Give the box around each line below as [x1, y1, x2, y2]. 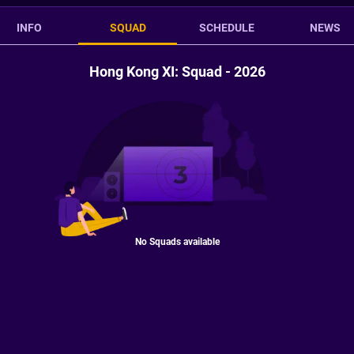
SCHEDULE [198, 21, 254, 34]
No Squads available [134, 235, 220, 247]
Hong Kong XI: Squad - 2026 [88, 63, 265, 80]
